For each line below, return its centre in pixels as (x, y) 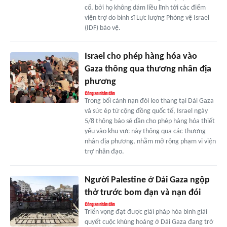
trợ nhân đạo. (104, 152)
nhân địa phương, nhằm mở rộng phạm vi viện (150, 141)
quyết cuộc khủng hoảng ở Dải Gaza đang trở (149, 222)
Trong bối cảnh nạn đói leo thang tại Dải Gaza (149, 101)
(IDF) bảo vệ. (102, 28)
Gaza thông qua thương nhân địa (148, 69)
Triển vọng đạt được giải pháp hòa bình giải (146, 212)
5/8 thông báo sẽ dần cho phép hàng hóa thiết (149, 121)
